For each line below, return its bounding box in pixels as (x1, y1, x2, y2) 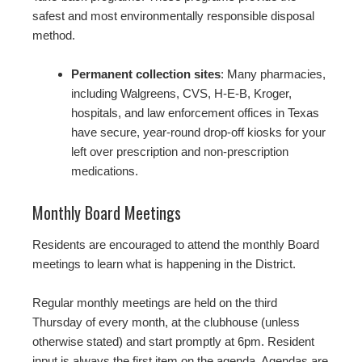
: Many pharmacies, (221, 66, 326, 81)
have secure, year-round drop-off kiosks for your (71, 124, 326, 139)
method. (32, 27, 75, 42)
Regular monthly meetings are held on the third (32, 295, 277, 309)
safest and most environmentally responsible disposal (32, 8, 314, 23)
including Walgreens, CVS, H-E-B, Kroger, (71, 86, 292, 100)
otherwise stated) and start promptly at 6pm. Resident (32, 334, 314, 348)
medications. (71, 163, 138, 178)
